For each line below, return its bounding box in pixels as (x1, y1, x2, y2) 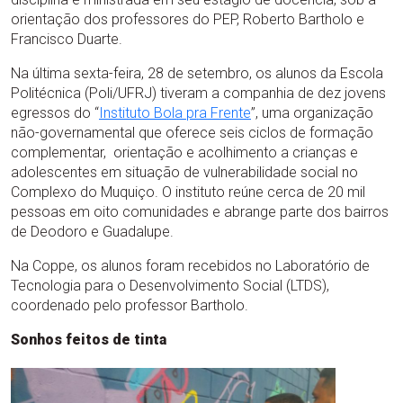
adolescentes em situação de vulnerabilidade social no (11, 164, 358, 181)
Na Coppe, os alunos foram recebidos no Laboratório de (11, 257, 370, 274)
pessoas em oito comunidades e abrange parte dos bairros (11, 203, 389, 220)
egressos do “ (11, 104, 99, 121)
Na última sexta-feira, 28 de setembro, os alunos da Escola (11, 65, 383, 82)
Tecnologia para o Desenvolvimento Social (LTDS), (11, 277, 329, 294)
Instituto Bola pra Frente (99, 104, 251, 121)
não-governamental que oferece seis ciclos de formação (11, 124, 373, 141)
